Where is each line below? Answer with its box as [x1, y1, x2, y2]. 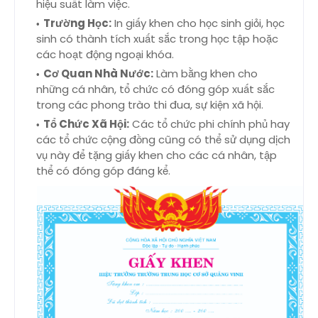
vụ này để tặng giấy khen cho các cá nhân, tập [36, 148, 277, 163]
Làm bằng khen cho [153, 66, 258, 82]
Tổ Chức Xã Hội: [43, 116, 129, 132]
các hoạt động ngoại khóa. [36, 47, 174, 62]
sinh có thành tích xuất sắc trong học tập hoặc [36, 31, 278, 47]
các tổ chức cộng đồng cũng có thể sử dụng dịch [36, 132, 290, 148]
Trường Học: [43, 16, 111, 31]
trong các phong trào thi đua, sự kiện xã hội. [36, 97, 263, 113]
